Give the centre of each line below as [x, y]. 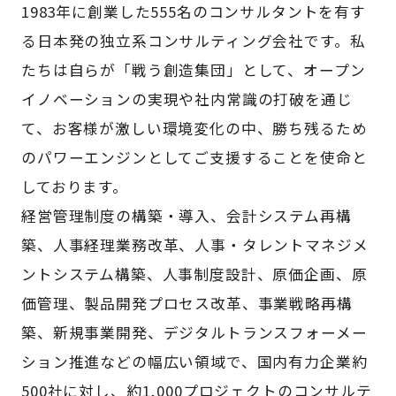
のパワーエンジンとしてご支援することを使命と [194, 158]
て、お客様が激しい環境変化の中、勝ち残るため [194, 129]
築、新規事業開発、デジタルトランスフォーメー [194, 333]
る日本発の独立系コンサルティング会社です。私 [194, 41]
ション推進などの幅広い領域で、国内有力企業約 [194, 362]
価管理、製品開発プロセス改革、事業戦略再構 [187, 304]
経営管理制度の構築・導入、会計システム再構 [187, 216]
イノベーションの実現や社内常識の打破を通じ [187, 99]
